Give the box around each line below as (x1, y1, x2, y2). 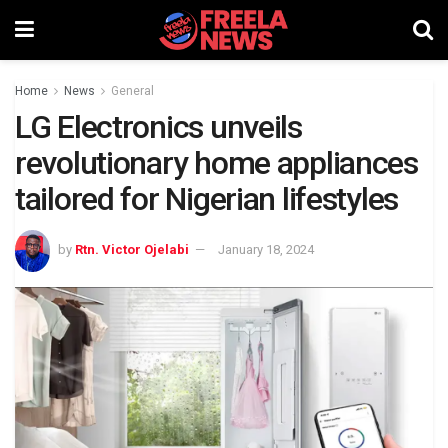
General (111, 84, 154, 98)
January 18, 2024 (218, 242, 314, 258)
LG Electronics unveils (15, 108, 302, 146)
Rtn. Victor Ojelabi (75, 242, 189, 258)
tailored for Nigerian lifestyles (15, 180, 399, 218)
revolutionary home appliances (15, 144, 418, 182)
